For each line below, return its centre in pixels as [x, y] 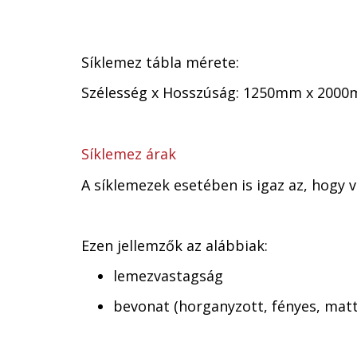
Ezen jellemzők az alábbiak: [175, 245]
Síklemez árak [129, 154]
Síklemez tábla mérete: [160, 62]
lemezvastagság [168, 276]
